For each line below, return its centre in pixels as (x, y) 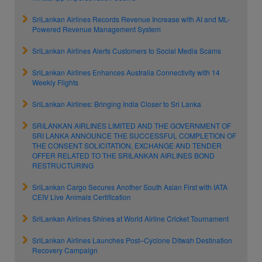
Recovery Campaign (65, 250)
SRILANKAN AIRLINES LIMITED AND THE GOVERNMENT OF (132, 125)
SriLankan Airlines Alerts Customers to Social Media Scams (127, 51)
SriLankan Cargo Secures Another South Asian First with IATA (130, 187)
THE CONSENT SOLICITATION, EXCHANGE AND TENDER (127, 145)
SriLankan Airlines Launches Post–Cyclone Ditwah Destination (132, 240)
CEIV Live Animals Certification (82, 197)
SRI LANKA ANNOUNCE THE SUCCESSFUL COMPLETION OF (134, 135)
